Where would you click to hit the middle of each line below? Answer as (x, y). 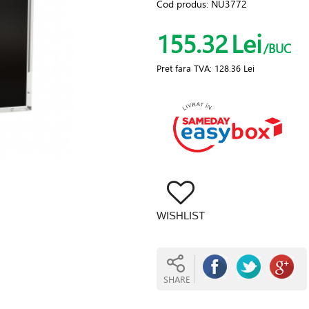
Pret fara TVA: (185, 68)
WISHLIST (180, 216)
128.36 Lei (234, 68)
